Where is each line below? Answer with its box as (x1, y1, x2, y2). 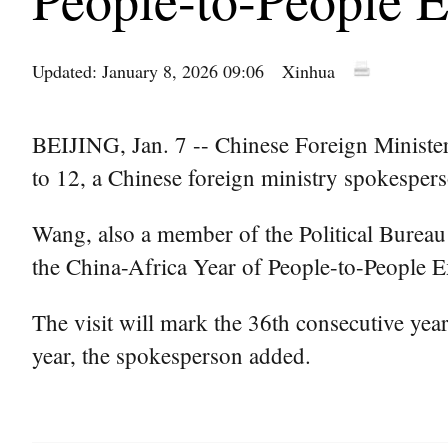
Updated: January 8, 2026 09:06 (32, 59, 264, 83)
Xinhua (282, 59, 335, 83)
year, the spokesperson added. (32, 340, 311, 370)
